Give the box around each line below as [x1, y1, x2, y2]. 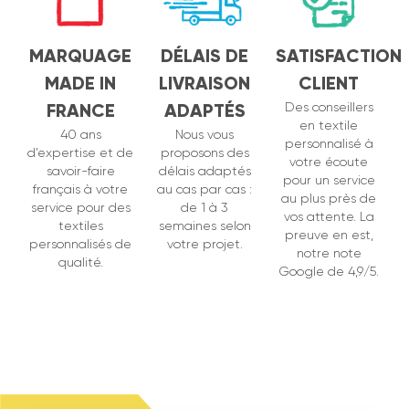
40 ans [59, 127, 101, 142]
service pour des [30, 200, 131, 215]
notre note [296, 246, 362, 261]
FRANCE [46, 100, 115, 122]
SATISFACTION [276, 45, 402, 68]
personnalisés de [29, 236, 131, 252]
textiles [58, 218, 103, 234]
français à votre [33, 182, 128, 197]
